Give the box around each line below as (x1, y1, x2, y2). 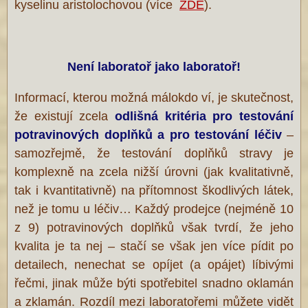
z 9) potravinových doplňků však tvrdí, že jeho (14, 220, 294, 234)
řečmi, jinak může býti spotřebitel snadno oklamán (14, 276, 294, 290)
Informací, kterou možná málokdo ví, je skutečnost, (14, 90, 294, 104)
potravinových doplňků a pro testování (14, 127, 249, 142)
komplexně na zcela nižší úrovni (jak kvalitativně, (14, 164, 294, 179)
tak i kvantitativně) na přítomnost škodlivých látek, (14, 183, 294, 197)
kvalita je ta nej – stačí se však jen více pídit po (14, 239, 294, 253)
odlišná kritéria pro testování (108, 109, 294, 123)
